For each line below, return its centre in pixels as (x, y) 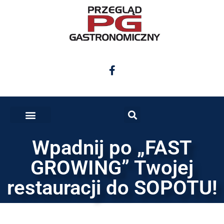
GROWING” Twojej (112, 168)
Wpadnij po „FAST (112, 148)
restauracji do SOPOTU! (112, 188)
